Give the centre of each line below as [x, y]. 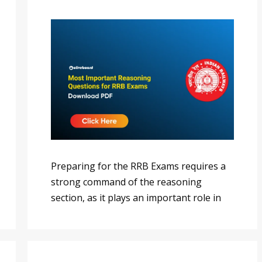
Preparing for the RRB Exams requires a [138, 166]
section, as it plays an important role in [136, 197]
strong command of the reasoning [126, 182]
